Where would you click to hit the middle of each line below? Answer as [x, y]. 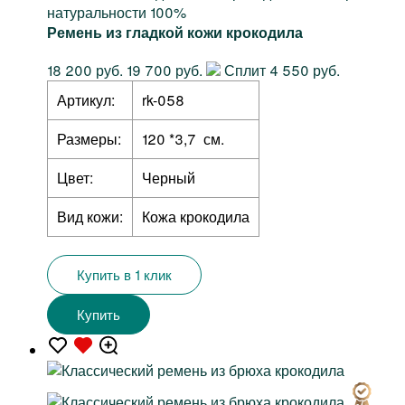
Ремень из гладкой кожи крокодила [175, 33]
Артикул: [86, 100]
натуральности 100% [117, 13]
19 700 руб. [165, 71]
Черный [169, 178]
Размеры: [89, 139]
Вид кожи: [90, 217]
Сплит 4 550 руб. [280, 71]
